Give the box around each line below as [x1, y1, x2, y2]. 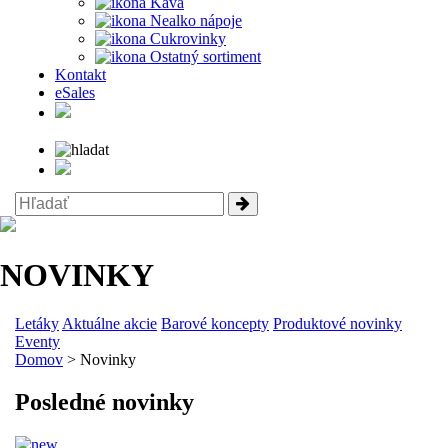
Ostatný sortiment [146, 48, 261, 65]
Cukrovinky [146, 30, 226, 47]
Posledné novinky [15, 388, 194, 415]
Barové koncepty [161, 314, 269, 332]
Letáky [15, 314, 59, 332]
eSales [55, 84, 95, 101]
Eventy [15, 332, 60, 350]
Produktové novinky [273, 314, 402, 332]
